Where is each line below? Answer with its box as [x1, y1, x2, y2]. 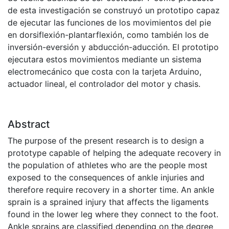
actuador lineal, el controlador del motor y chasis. [8, 79, 200, 89]
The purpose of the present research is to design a [8, 135, 204, 146]
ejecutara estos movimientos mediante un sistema [8, 54, 201, 65]
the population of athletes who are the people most [8, 160, 208, 171]
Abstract [8, 118, 50, 131]
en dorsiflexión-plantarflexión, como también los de [8, 30, 209, 40]
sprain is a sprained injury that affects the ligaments [8, 197, 209, 208]
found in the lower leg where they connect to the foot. [8, 209, 218, 220]
